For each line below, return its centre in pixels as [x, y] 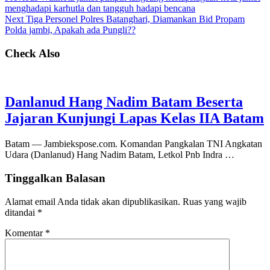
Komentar [25, 233]
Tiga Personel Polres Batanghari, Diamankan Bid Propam [134, 19]
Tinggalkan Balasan [55, 178]
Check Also [33, 53]
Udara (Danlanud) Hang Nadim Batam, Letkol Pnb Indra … [120, 155]
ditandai [21, 212]
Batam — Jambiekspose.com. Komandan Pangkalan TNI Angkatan [133, 144]
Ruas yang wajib [215, 201]
